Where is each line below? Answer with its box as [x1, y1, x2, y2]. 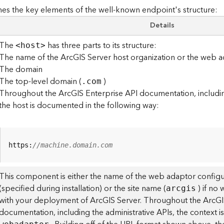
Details [149, 19, 174, 31]
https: [8, 141, 33, 149]
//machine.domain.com [32, 141, 113, 149]
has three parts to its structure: [45, 38, 157, 52]
